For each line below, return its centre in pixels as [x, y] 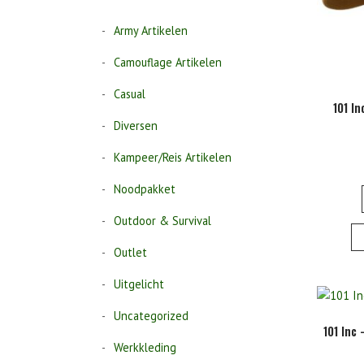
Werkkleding [145, 347]
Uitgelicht [139, 284]
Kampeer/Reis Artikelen [173, 157]
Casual [130, 93]
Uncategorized [152, 315]
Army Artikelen [151, 30]
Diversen [136, 125]
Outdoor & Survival [163, 220]
